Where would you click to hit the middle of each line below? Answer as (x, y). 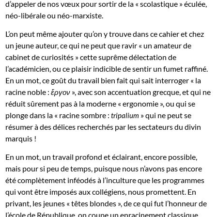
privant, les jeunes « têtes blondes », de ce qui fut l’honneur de (106, 203)
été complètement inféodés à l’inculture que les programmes (105, 180)
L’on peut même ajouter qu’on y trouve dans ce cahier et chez (105, 34)
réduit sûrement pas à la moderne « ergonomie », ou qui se (101, 104)
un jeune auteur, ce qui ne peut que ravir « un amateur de (99, 46)
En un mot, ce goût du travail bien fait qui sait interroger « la (103, 80)
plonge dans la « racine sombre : (58, 115)
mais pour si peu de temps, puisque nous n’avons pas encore (104, 169)
